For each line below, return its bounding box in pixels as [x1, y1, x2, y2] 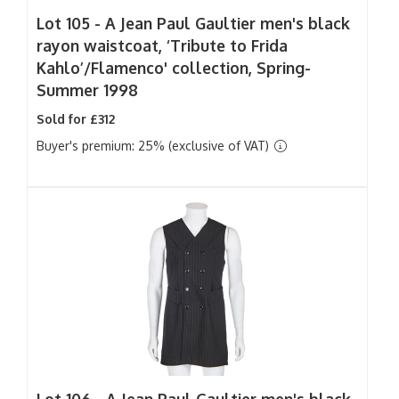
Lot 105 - [37, 13, 105, 33]
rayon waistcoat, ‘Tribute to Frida [37, 36, 288, 55]
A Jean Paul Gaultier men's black [105, 13, 350, 33]
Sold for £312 [37, 111, 115, 126]
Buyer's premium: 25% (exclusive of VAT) [37, 138, 273, 153]
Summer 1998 [37, 80, 138, 100]
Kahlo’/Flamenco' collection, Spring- [37, 58, 311, 77]
